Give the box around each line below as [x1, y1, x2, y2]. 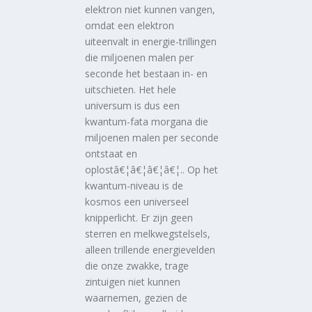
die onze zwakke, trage [85, 258, 189, 272]
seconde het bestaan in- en [85, 66, 208, 80]
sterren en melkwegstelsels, [85, 226, 211, 240]
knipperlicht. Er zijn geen [85, 210, 194, 224]
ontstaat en [85, 146, 138, 160]
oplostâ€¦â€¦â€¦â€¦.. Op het [85, 162, 219, 176]
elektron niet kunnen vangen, [85, 2, 216, 16]
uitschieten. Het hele [85, 82, 177, 96]
